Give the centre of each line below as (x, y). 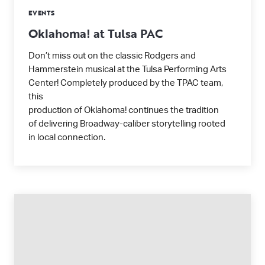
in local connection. (67, 138)
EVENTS (42, 13)
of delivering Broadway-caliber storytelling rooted (127, 124)
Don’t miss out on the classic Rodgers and (112, 56)
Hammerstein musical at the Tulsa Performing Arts (127, 70)
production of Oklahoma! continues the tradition (124, 110)
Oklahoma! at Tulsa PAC (96, 33)
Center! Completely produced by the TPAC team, (126, 83)
